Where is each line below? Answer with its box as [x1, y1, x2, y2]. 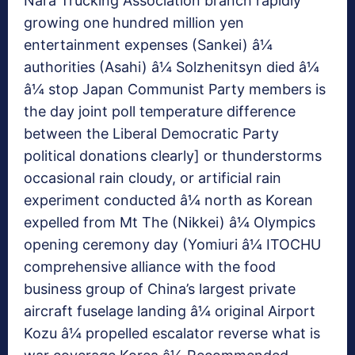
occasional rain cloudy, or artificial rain [24, 170, 281, 187]
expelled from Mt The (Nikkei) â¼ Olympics [24, 214, 315, 231]
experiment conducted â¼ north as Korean [24, 192, 313, 209]
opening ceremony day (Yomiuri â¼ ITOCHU [24, 236, 321, 254]
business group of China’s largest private [24, 281, 296, 298]
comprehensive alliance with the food [24, 258, 276, 276]
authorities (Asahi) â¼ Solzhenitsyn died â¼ [24, 59, 319, 76]
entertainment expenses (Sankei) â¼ [24, 36, 273, 54]
